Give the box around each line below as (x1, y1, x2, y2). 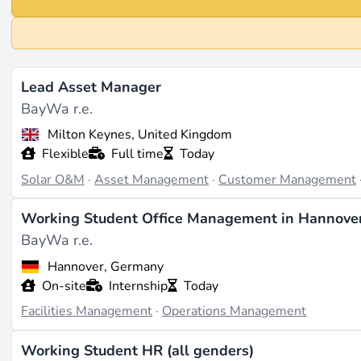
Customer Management (218, 170, 357, 189)
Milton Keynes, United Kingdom (47, 126, 232, 144)
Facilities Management (21, 302, 153, 321)
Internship (109, 276, 168, 295)
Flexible (42, 145, 89, 164)
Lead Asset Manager (21, 77, 162, 97)
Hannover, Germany (47, 257, 164, 276)
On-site (42, 276, 87, 295)
